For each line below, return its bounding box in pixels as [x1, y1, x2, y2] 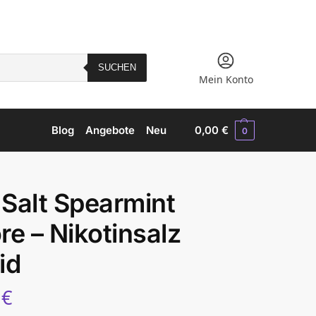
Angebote [85, 123, 135, 137]
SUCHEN [97, 62, 136, 73]
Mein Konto [198, 73, 253, 86]
